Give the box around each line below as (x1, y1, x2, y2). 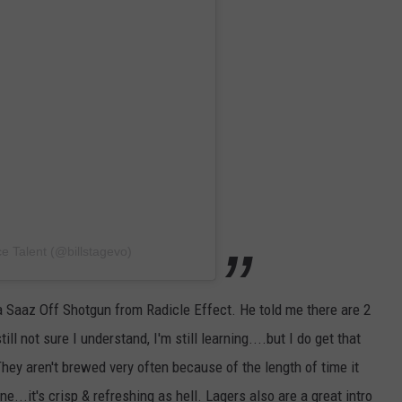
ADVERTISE (44, 119, 103, 134)
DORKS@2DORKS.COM (44, 74, 162, 89)
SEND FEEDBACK (44, 30, 130, 44)
